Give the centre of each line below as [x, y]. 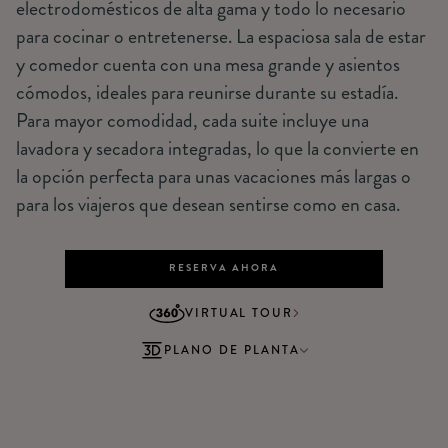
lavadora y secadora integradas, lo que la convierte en [217, 148]
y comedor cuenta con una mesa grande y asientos [207, 64]
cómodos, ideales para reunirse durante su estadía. [206, 92]
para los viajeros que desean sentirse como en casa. [207, 204]
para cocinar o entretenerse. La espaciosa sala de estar [220, 36]
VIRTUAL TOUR [239, 313]
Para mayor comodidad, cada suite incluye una [192, 120]
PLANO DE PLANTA [232, 351]
